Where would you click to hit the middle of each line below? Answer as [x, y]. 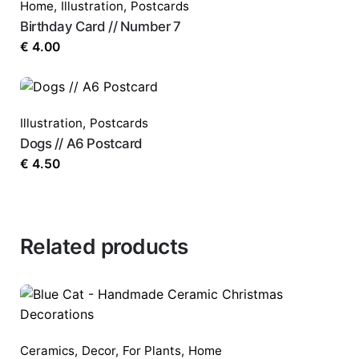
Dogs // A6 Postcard [82, 144]
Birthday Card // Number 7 [101, 27]
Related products [104, 247]
